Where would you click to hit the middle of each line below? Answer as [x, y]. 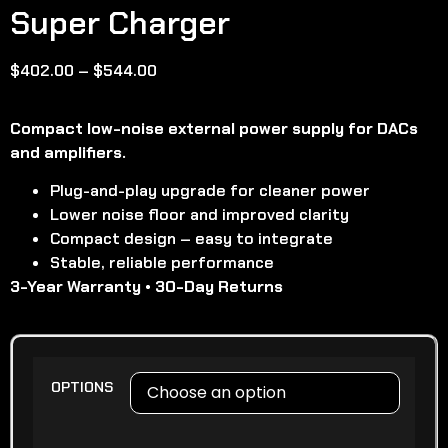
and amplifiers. [68, 152]
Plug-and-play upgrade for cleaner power [210, 191]
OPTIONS [81, 387]
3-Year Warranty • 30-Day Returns [146, 287]
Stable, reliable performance [162, 263]
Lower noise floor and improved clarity [199, 215]
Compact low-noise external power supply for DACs [214, 128]
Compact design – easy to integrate [191, 239]
